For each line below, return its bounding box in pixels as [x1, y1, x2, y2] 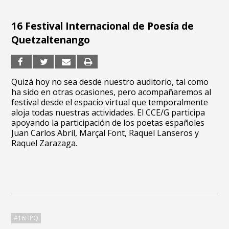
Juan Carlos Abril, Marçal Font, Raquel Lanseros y [11, 127, 199, 139]
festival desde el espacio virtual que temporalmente [11, 97, 209, 108]
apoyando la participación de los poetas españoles [11, 117, 205, 128]
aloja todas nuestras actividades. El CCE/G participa [11, 107, 205, 118]
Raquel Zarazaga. [11, 138, 78, 149]
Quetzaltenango [11, 33, 90, 47]
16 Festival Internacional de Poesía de [11, 19, 194, 33]
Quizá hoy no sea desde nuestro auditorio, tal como [11, 76, 209, 87]
